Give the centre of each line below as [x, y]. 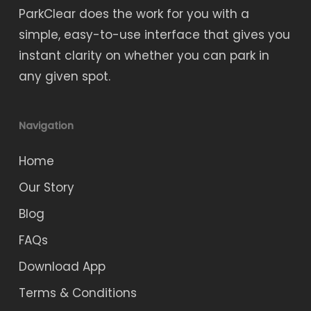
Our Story [46, 188]
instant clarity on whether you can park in [144, 56]
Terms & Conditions [77, 293]
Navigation [46, 126]
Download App [62, 267]
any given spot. [64, 77]
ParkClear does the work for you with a [134, 14]
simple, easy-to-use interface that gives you [154, 35]
